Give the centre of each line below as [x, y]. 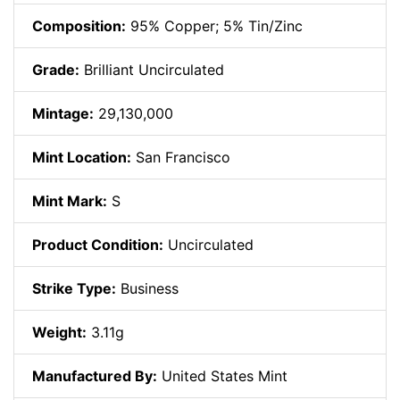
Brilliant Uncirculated [152, 70]
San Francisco [181, 158]
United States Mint [222, 376]
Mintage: [63, 114]
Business [147, 289]
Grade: [56, 70]
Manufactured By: [95, 376]
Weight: [59, 333]
